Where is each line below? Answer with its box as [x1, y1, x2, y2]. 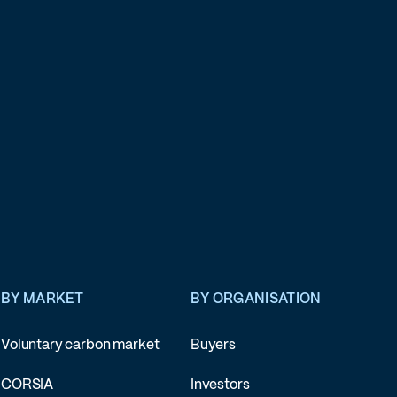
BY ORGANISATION [190, 292, 322, 306]
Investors [190, 378, 250, 392]
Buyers [190, 339, 236, 353]
